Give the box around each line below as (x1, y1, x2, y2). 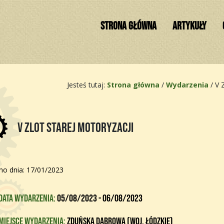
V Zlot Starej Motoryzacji (15, 119, 133, 136)
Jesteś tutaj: (67, 80, 107, 89)
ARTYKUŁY (172, 19, 206, 33)
